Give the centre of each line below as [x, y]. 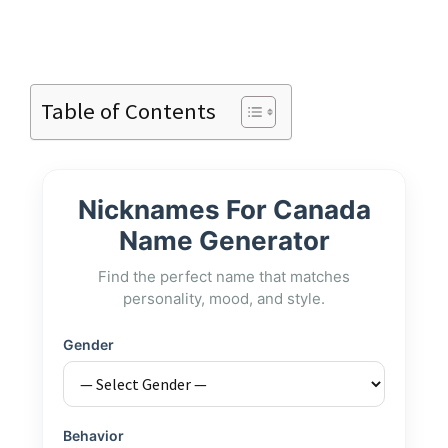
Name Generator [224, 240]
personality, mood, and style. [224, 298]
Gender [88, 344]
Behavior [93, 435]
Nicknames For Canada [224, 209]
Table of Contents [128, 111]
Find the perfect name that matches [224, 276]
